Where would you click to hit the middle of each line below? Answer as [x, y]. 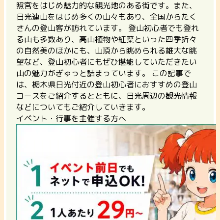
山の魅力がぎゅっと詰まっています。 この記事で [104, 73]
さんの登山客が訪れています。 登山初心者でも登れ [108, 28]
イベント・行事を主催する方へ [71, 118]
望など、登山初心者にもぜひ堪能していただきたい [107, 62]
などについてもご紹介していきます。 [83, 107]
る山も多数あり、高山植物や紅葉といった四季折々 [107, 39]
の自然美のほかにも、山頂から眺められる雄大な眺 [107, 50]
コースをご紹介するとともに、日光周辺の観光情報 [107, 96]
